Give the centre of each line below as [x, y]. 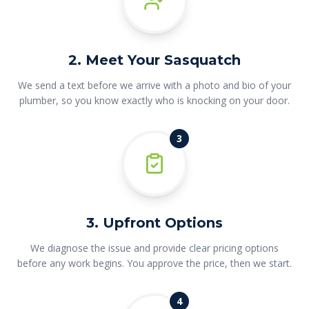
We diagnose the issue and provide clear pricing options [154, 248]
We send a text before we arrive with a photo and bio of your [154, 85]
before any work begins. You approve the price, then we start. [154, 263]
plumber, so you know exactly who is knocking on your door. [154, 100]
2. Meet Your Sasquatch [154, 60]
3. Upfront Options [154, 223]
